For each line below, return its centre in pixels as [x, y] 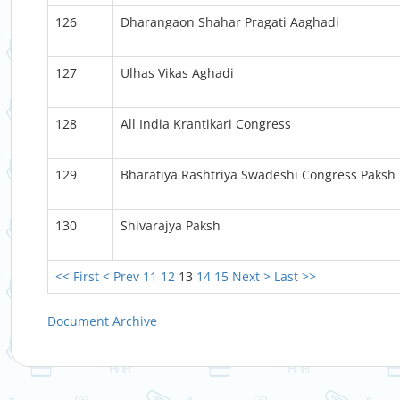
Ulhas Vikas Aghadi [177, 73]
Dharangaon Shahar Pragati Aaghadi [230, 22]
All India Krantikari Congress [206, 124]
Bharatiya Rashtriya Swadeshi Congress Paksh [258, 175]
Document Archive [102, 321]
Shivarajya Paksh [171, 225]
